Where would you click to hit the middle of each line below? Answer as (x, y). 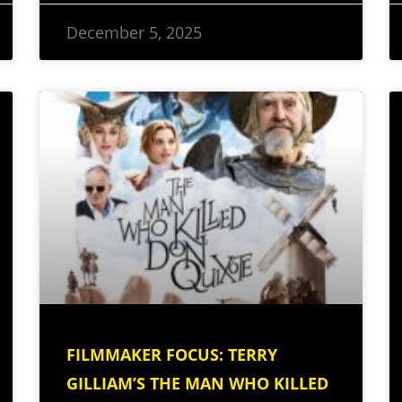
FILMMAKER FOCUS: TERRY (172, 355)
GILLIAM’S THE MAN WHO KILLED (197, 384)
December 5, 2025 (134, 32)
